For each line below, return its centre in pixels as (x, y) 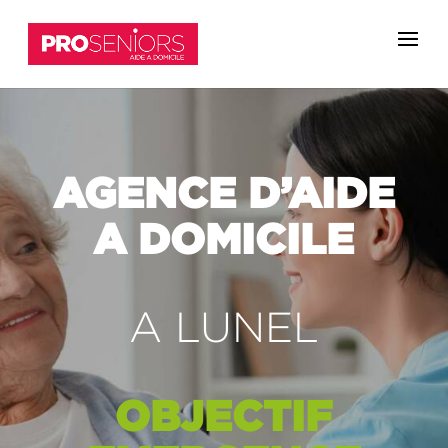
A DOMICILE (224, 238)
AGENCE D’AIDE (223, 192)
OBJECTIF (224, 415)
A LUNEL (223, 326)
